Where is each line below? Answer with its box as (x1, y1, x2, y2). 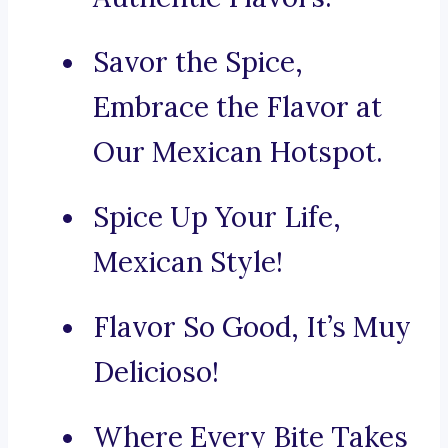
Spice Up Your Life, (93, 199, 341, 236)
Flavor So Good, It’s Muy (93, 309, 411, 346)
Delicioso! (93, 354, 219, 391)
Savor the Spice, (93, 44, 303, 81)
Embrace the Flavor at (93, 89, 382, 126)
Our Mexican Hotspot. (93, 134, 383, 171)
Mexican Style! (93, 244, 283, 281)
